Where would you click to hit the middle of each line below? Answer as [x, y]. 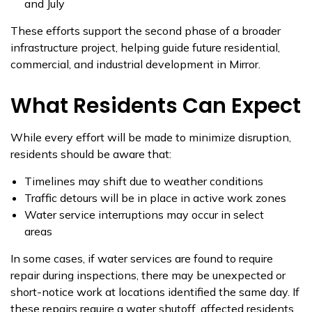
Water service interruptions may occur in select [144, 214]
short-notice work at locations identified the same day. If [155, 292]
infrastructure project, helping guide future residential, [145, 47]
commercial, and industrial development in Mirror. [135, 64]
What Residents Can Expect [156, 106]
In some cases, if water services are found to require [142, 258]
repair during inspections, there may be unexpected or [148, 275]
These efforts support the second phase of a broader [146, 31]
